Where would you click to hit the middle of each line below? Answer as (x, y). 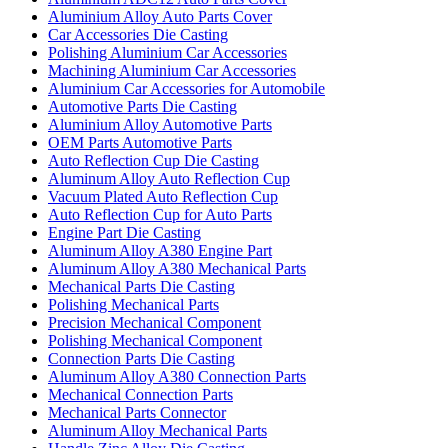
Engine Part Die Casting (124, 232)
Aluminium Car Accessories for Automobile (186, 88)
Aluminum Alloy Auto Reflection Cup (169, 178)
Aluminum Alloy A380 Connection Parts (177, 376)
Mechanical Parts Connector (137, 412)
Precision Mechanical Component (154, 322)
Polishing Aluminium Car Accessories (167, 52)
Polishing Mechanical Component (155, 340)
